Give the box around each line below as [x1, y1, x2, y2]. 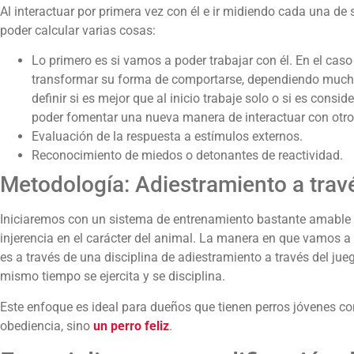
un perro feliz [93, 318, 169, 333]
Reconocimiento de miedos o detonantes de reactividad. [32, 148, 343, 164]
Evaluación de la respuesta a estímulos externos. [32, 129, 303, 145]
